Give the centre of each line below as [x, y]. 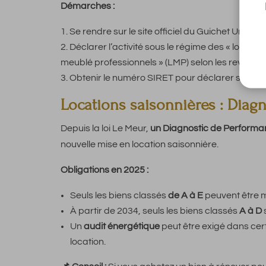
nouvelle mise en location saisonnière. [140, 145]
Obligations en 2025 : [104, 170]
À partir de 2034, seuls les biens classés [155, 211]
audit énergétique [122, 227]
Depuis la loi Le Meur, [105, 129]
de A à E [186, 196]
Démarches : [88, 6]
